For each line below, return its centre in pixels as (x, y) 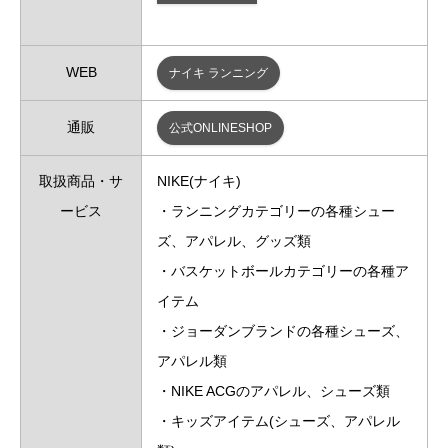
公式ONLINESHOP (220, 128)
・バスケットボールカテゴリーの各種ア (283, 270)
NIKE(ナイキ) (199, 180)
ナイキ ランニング (218, 73)
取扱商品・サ (81, 180)
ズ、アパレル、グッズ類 (234, 240)
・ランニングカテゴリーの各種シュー (276, 210)
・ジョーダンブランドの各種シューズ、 (283, 330)
